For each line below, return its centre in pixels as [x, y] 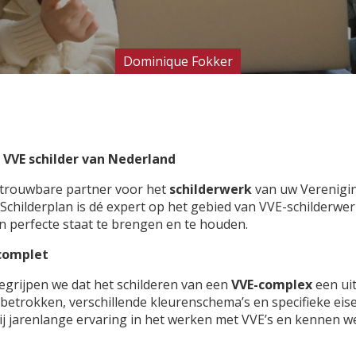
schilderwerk [211, 189]
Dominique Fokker [178, 61]
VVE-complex [272, 284]
